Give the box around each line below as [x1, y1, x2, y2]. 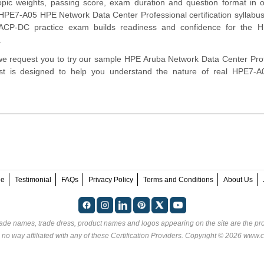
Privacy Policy [88, 175, 133, 184]
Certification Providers [110, 231, 181, 240]
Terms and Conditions [143, 175, 213, 184]
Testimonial [14, 175, 51, 184]
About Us [223, 175, 253, 184]
